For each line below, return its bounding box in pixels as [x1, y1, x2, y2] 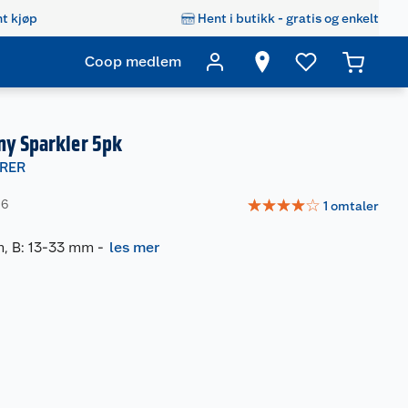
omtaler [331, 198, 379, 213]
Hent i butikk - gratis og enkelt [198, 10, 379, 25]
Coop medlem [85, 53, 181, 70]
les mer [109, 239, 160, 256]
